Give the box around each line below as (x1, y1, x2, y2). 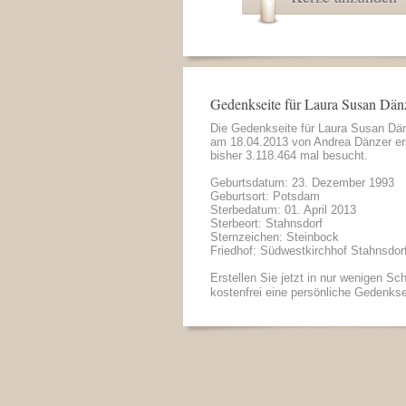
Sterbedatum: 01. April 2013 (210, 203, 356, 217)
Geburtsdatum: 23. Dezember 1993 (210, 176, 394, 189)
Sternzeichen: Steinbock (210, 230, 339, 244)
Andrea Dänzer (314, 135, 391, 149)
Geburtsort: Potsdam (210, 189, 320, 203)
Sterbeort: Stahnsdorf (210, 217, 323, 230)
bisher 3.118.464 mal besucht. (210, 149, 368, 162)
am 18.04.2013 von (210, 135, 314, 149)
